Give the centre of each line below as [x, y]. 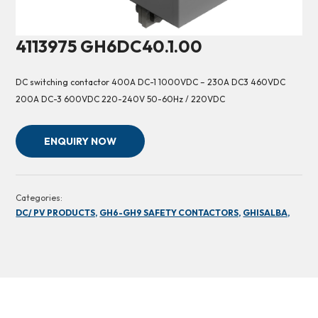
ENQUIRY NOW [81, 142]
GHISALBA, [267, 213]
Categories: [39, 198]
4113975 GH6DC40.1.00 [109, 46]
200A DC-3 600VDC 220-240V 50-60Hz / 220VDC [121, 99]
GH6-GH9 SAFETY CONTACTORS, [170, 213]
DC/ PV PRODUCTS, [57, 213]
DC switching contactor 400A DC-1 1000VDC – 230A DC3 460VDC [151, 82]
